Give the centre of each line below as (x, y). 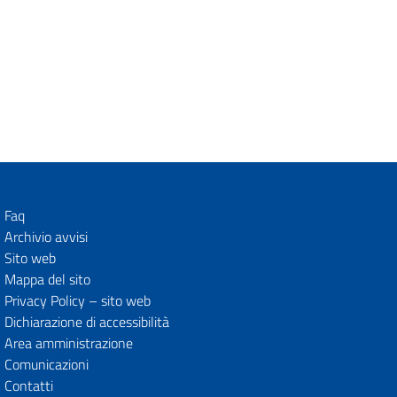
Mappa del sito (47, 279)
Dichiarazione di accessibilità (86, 322)
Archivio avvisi (46, 237)
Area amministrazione (68, 343)
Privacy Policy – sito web (77, 300)
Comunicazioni (46, 364)
